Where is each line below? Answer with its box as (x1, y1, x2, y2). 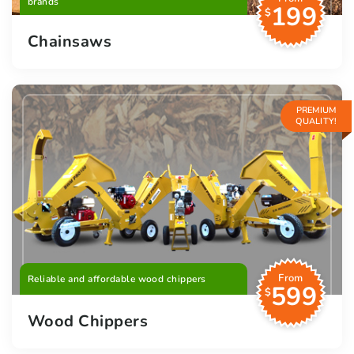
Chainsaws (28, 30, 112, 52)
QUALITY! (295, 115, 337, 127)
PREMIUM (296, 104, 337, 116)
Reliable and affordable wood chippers (28, 272, 206, 285)
